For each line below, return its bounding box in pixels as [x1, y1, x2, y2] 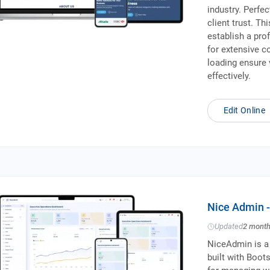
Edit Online [223, 105, 265, 115]
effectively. [207, 71, 251, 81]
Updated [214, 222, 243, 231]
